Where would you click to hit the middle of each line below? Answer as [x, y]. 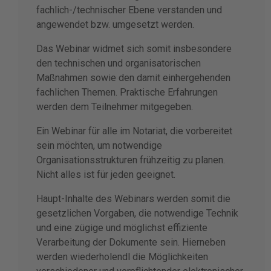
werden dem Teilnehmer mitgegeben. [115, 106]
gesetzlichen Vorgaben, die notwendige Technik [137, 213]
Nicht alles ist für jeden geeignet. [106, 174]
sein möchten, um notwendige [99, 145]
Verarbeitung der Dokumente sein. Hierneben [131, 242]
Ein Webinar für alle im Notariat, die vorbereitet [134, 131]
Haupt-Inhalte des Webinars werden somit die [133, 198]
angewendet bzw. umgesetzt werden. [115, 24]
